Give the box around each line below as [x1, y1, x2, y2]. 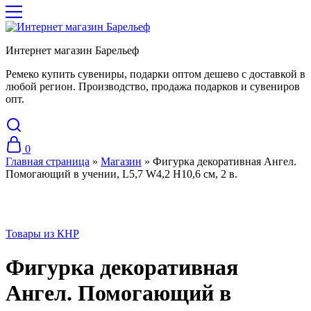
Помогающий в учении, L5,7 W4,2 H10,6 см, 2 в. [6, 168, 237, 180]
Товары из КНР [6, 228, 79, 239]
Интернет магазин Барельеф [6, 44, 139, 56]
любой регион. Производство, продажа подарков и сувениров [6, 81, 300, 92]
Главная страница [6, 155, 90, 167]
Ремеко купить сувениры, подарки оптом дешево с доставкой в [6, 68, 305, 80]
